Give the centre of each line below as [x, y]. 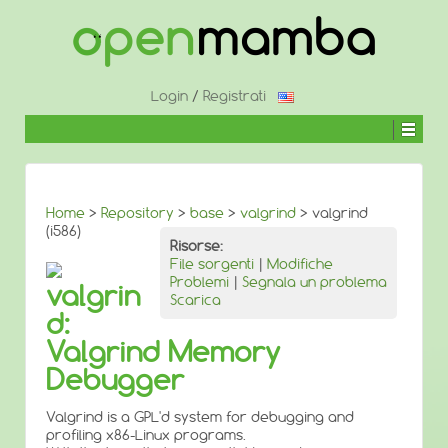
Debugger [115, 379]
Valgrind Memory [163, 351]
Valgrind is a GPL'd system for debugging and [200, 417]
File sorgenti [212, 264]
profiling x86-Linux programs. [146, 435]
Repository [137, 213]
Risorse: [196, 246]
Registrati [234, 96]
